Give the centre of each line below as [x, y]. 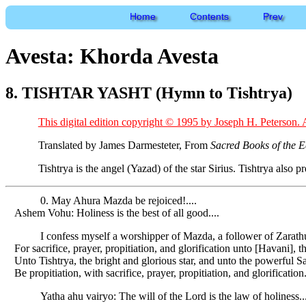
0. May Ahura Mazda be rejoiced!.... [118, 200]
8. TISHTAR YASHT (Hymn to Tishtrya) [149, 93]
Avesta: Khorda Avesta [112, 56]
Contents [209, 16]
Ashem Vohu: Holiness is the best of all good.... [117, 212]
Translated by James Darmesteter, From [124, 145]
